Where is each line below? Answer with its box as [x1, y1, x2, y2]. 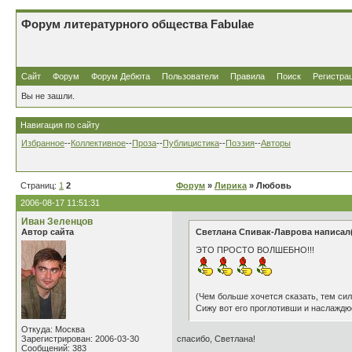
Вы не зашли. [21, 91, 75, 101]
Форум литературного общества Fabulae [21, 17, 254, 31]
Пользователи [162, 71, 218, 81]
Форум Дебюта [91, 71, 152, 81]
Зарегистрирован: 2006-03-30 [21, 334, 139, 343]
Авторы [261, 138, 291, 148]
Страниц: [20, 181, 59, 190]
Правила [230, 71, 265, 81]
